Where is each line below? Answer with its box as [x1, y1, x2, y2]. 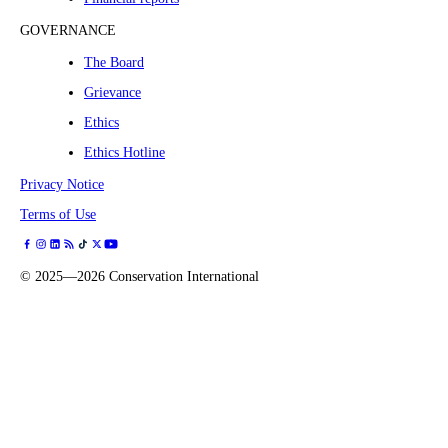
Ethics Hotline [84, 145, 165, 161]
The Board [84, 55, 144, 71]
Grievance [84, 85, 141, 101]
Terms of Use [20, 207, 96, 223]
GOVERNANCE [20, 23, 116, 39]
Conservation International [109, 269, 259, 285]
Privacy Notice [20, 177, 104, 193]
